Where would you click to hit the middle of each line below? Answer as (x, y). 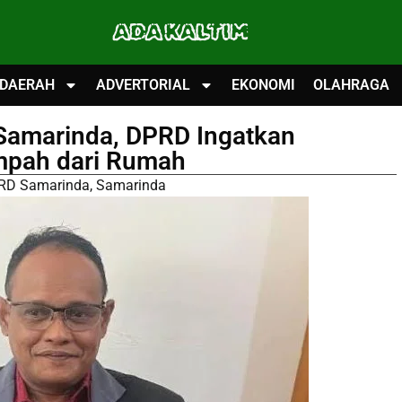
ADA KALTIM (180, 32)
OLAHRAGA (351, 85)
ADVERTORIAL (143, 85)
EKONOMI (263, 85)
